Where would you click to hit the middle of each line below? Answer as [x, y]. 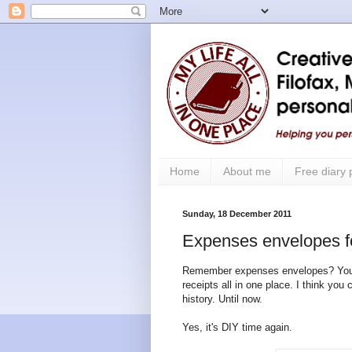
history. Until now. [222, 299]
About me [247, 172]
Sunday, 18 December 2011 [237, 213]
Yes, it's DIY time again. [237, 328]
